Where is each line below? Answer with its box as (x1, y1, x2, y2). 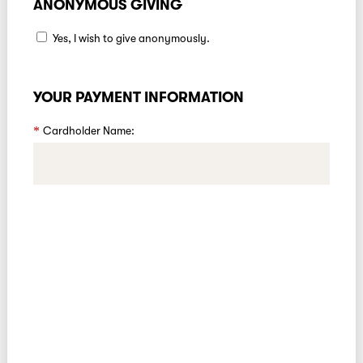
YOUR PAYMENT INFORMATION (32, 88, 244, 105)
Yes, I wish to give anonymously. (52, 32, 210, 45)
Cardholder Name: (42, 124, 135, 137)
